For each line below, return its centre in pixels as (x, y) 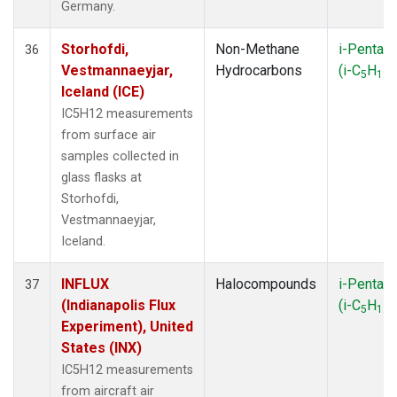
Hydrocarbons (259, 70)
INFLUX (85, 284)
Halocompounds (266, 284)
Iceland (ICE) (103, 91)
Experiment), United (127, 326)
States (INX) (101, 347)
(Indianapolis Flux (118, 305)
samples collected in (120, 156)
